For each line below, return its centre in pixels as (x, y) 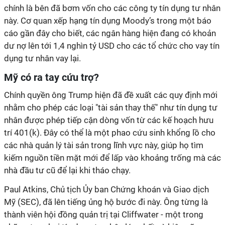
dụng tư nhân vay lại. (42, 58)
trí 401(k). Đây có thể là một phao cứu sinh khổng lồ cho (110, 133)
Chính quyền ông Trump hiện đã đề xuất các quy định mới (111, 95)
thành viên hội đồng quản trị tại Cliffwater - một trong (104, 214)
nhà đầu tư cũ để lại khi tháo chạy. (67, 170)
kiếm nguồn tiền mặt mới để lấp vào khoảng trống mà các (113, 158)
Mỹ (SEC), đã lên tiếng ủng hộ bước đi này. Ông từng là (106, 202)
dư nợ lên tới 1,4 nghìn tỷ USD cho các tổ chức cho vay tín (112, 46)
